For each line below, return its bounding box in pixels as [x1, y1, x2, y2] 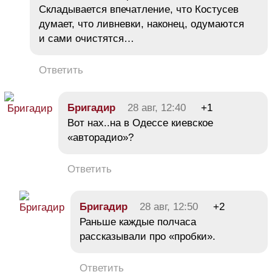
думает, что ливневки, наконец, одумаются [39, 18, 244, 30]
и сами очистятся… [39, 33, 134, 45]
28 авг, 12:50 [140, 201, 198, 213]
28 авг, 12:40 [127, 102, 186, 114]
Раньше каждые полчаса [80, 216, 196, 228]
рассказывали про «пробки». [80, 231, 216, 243]
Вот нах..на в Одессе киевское [67, 117, 213, 129]
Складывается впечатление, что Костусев [39, 4, 239, 16]
